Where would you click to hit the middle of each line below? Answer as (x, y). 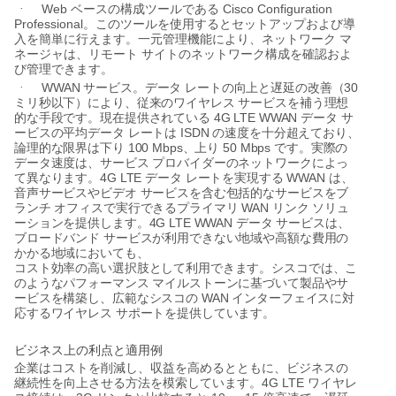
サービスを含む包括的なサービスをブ (244, 193)
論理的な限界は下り (69, 148)
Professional (49, 23)
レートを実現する (234, 178)
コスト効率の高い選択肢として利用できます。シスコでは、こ (186, 268)
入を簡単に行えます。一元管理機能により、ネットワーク (175, 39)
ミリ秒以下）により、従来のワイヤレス (125, 103)
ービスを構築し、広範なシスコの (106, 298)
